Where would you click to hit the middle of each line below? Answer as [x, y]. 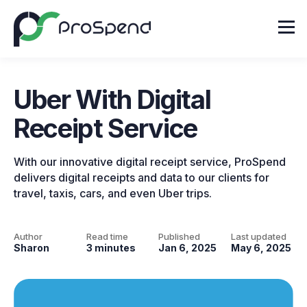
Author [28, 236]
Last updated [258, 236]
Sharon [32, 247]
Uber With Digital [112, 99]
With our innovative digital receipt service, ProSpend [150, 162]
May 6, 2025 [261, 247]
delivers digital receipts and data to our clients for [142, 177]
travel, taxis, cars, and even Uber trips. [113, 193]
